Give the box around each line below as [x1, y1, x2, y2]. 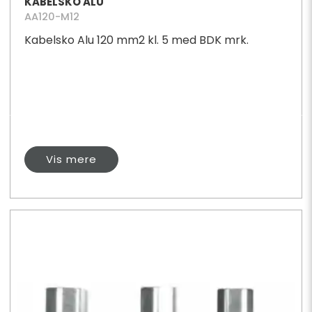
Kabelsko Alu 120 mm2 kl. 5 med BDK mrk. [24, 32, 249, 49]
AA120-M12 [24, 10, 79, 24]
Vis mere [45, 152, 97, 167]
